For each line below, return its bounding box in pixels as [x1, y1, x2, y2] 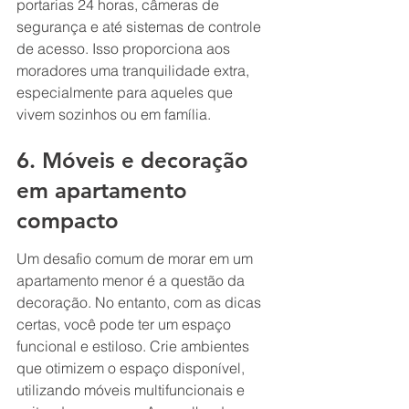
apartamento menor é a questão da [16, 270, 248, 289]
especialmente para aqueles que [16, 82, 236, 101]
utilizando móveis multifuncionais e [16, 380, 248, 399]
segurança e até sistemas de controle [16, 16, 265, 36]
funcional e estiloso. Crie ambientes [16, 336, 253, 355]
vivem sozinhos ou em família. [16, 104, 211, 123]
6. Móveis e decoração [16, 147, 255, 174]
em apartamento [16, 177, 194, 204]
